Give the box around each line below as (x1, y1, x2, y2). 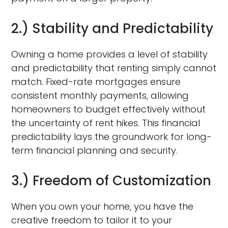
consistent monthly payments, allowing (11, 89, 189, 102)
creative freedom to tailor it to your (11, 213, 173, 226)
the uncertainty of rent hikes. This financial (11, 116, 201, 129)
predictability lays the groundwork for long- (11, 130, 212, 143)
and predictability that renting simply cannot (11, 61, 217, 74)
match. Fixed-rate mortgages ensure (11, 75, 181, 88)
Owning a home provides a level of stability (11, 47, 208, 61)
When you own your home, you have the (11, 199, 194, 213)
